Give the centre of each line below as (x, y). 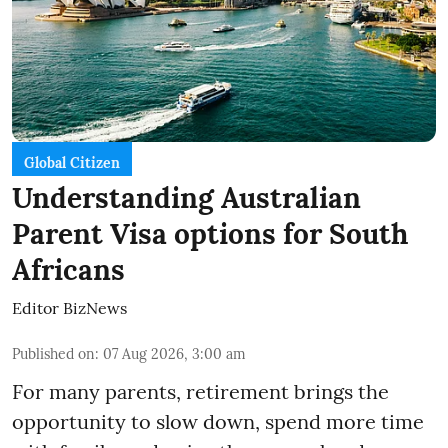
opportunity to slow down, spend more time (218, 422)
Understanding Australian (186, 198)
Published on (53, 354)
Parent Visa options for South (210, 234)
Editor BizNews (69, 308)
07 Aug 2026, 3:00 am (174, 354)
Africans (68, 270)
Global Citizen (72, 163)
